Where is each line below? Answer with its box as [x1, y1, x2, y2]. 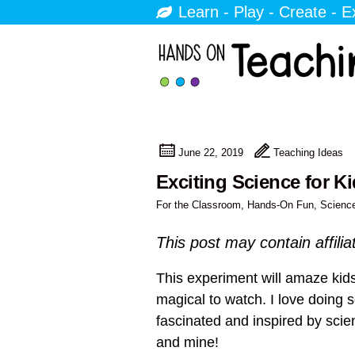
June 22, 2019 [178, 146, 243, 158]
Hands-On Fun [247, 198, 314, 211]
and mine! [156, 334, 219, 350]
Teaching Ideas [273, 146, 343, 158]
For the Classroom [156, 198, 241, 211]
